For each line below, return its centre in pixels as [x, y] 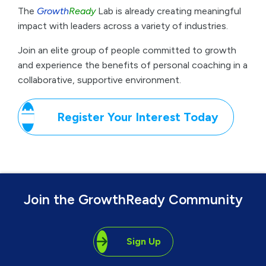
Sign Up [143, 122]
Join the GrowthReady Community [133, 80]
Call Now [203, 237]
